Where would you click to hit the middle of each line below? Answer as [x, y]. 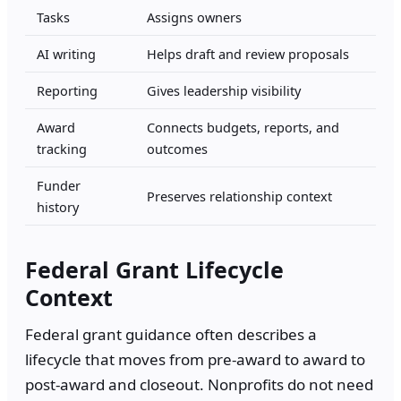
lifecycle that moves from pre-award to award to [195, 359]
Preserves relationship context [239, 196]
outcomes [177, 148]
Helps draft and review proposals [248, 53]
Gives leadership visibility [224, 90]
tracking [62, 148]
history [58, 206]
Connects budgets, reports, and [243, 127]
